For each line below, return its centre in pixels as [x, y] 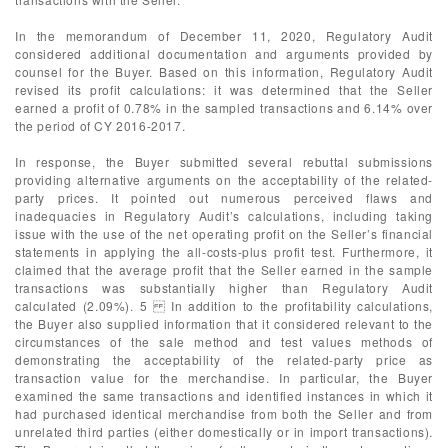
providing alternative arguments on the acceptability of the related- [224, 179]
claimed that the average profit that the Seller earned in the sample [224, 269]
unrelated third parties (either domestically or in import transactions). [224, 431]
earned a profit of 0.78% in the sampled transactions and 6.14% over [224, 107]
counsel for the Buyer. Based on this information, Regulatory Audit [224, 71]
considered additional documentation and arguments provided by [224, 53]
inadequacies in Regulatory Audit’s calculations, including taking [224, 215]
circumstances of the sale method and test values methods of [224, 341]
